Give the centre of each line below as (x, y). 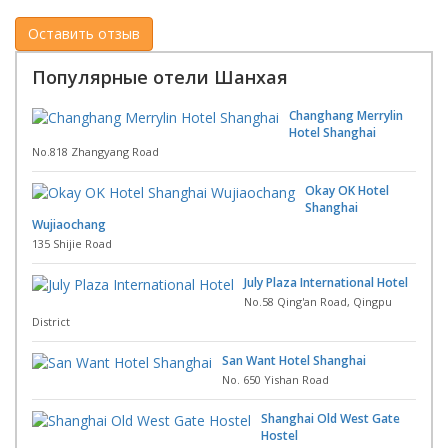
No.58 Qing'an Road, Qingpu (318, 301)
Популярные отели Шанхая (160, 76)
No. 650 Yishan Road (275, 379)
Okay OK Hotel (347, 190)
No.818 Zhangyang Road (95, 151)
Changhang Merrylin (346, 115)
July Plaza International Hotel (326, 282)
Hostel (279, 435)
